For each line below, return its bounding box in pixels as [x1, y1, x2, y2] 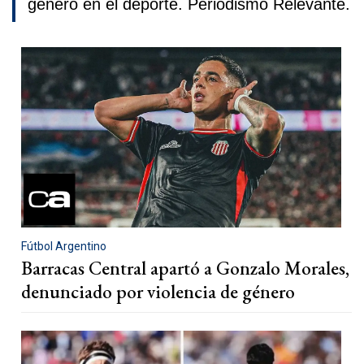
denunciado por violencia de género [21, 279, 295, 304]
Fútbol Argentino [21, 239, 106, 253]
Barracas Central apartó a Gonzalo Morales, [21, 255, 349, 280]
